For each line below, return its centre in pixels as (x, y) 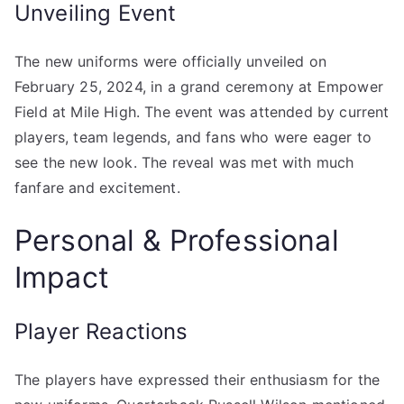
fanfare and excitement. (97, 188)
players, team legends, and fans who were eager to (193, 137)
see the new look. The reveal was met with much (184, 162)
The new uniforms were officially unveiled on (171, 61)
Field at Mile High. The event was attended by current (202, 112)
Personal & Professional (177, 240)
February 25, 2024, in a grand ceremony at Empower (199, 87)
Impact (62, 277)
